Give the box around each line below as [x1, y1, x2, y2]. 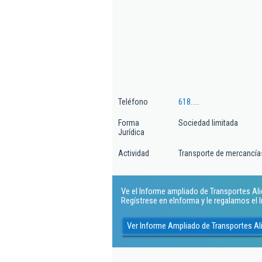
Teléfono [118, 97, 148, 106]
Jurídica [118, 127, 144, 137]
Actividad [118, 149, 149, 158]
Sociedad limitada [178, 118, 238, 127]
